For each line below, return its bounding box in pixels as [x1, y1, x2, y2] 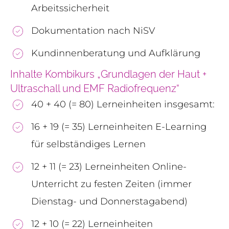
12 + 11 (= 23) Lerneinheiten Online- [31, 161, 187, 172]
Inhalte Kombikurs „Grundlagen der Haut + [10, 67, 207, 80]
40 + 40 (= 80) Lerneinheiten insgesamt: [31, 98, 215, 110]
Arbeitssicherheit [31, 2, 109, 14]
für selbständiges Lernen [31, 138, 146, 150]
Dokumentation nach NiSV [31, 25, 155, 36]
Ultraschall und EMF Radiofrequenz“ [10, 82, 179, 95]
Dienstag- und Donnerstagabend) [31, 195, 188, 207]
